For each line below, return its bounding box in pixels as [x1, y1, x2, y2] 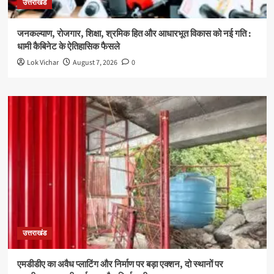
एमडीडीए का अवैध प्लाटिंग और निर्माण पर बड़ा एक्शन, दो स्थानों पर [17, 258, 223, 272]
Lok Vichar [26, 57, 59, 68]
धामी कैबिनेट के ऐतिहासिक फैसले [17, 40, 120, 54]
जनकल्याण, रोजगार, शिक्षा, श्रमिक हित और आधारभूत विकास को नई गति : [17, 28, 251, 41]
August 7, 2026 [72, 57, 117, 68]
